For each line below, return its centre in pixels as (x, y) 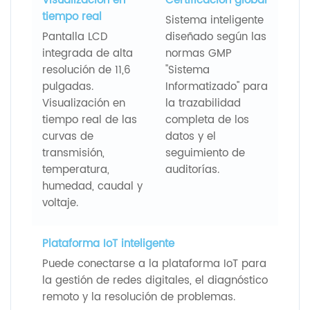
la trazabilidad (203, 103)
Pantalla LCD (75, 37)
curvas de (68, 136)
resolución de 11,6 (86, 70)
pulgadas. (68, 86)
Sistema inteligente (215, 20)
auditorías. (192, 170)
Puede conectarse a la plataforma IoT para (154, 264)
